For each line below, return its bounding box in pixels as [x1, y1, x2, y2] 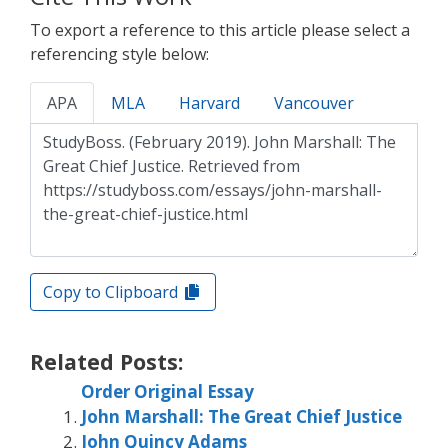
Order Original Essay [81, 380, 254, 404]
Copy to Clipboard [43, 280, 182, 303]
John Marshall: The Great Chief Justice [81, 405, 402, 429]
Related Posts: [30, 347, 183, 377]
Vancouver [274, 91, 354, 114]
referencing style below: [30, 42, 209, 65]
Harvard [179, 91, 240, 114]
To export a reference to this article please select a [30, 18, 410, 41]
